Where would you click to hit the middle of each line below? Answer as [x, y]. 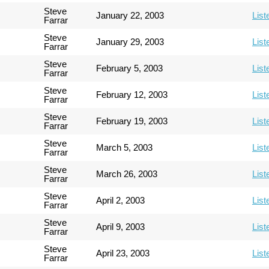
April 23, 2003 [123, 253]
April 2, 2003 [121, 200]
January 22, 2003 [130, 15]
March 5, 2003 [125, 147]
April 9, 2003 [121, 226]
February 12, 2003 [132, 94]
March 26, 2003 [127, 174]
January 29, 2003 [130, 41]
